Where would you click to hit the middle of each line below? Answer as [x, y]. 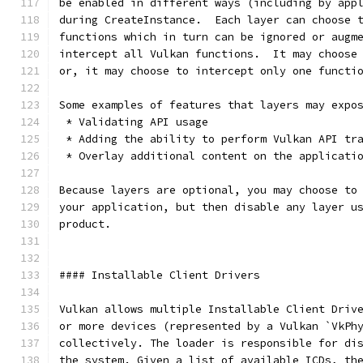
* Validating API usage [134, 122]
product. [85, 224]
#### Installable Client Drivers [160, 275]
